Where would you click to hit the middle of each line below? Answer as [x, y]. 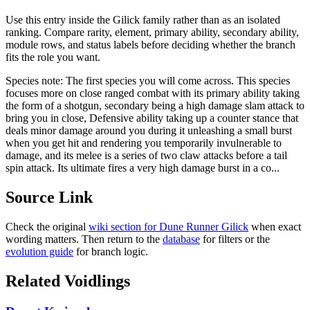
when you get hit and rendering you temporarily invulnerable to [144, 143]
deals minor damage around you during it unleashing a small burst [149, 130]
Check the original [46, 226]
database [181, 239]
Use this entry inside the [59, 19]
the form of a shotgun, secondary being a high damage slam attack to [155, 105]
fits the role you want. [53, 57]
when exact [276, 226]
